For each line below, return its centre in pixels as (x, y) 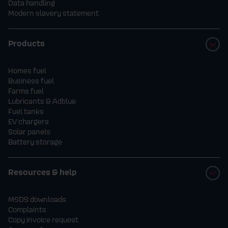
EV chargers (28, 121)
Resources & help (42, 172)
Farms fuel (26, 91)
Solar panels (29, 131)
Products (26, 43)
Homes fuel (27, 70)
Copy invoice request (43, 219)
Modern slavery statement (53, 13)
